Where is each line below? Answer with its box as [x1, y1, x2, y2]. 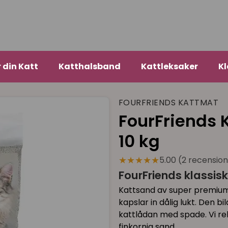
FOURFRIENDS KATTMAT [118, 97, 219, 109]
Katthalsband [58, 61, 121, 73]
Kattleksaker [140, 61, 198, 73]
